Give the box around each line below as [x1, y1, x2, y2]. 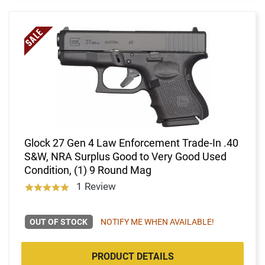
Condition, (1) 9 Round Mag [24, 163, 151, 176]
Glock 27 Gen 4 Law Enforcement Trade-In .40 [24, 136, 238, 149]
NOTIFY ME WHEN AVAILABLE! [100, 216, 214, 227]
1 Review [76, 180, 116, 192]
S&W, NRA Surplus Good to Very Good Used [24, 150, 227, 163]
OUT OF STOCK [30, 216, 88, 227]
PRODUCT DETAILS [91, 250, 174, 262]
